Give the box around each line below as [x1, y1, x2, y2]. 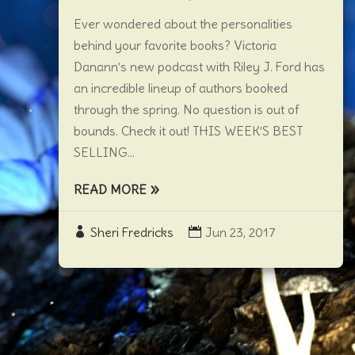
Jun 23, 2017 [204, 224, 276, 241]
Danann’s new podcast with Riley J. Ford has [73, 59, 325, 74]
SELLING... [73, 144, 135, 160]
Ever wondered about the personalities [73, 16, 292, 32]
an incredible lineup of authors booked [73, 80, 288, 96]
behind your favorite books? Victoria [73, 37, 277, 53]
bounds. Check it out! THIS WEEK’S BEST [73, 123, 303, 139]
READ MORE [73, 181, 147, 197]
